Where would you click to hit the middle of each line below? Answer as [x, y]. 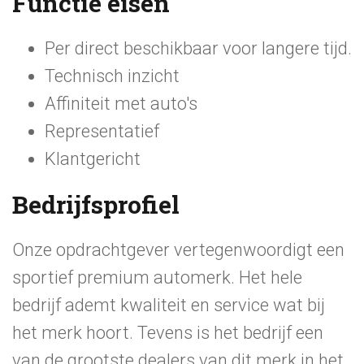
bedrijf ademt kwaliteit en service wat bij [169, 305]
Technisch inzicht [112, 76]
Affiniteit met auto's [121, 104]
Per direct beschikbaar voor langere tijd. [198, 48]
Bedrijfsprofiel [96, 204]
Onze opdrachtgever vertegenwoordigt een [178, 250]
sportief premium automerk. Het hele [157, 277]
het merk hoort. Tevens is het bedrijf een [168, 333]
